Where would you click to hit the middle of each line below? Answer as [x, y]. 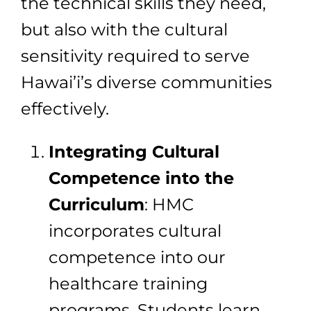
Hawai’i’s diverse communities [146, 82]
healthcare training [128, 283]
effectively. [65, 108]
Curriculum [96, 204]
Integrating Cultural [134, 151]
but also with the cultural [124, 29]
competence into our [137, 257]
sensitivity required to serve [135, 56]
